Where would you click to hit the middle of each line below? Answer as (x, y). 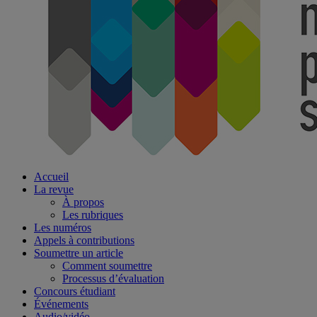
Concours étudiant (75, 291)
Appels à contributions (84, 240)
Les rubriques (93, 215)
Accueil (51, 177)
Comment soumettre (107, 266)
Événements (61, 304)
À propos (83, 202)
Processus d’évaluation (113, 278)
